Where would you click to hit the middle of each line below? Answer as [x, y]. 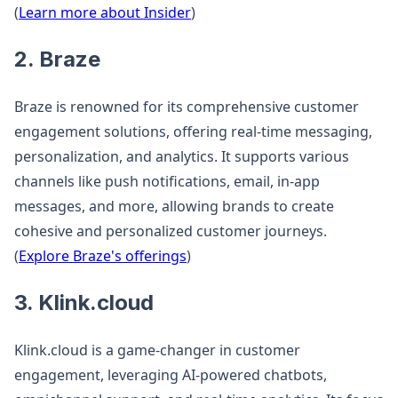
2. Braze [57, 59]
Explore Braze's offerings [103, 256]
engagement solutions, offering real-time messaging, [193, 131]
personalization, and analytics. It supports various [182, 156]
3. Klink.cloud [84, 302]
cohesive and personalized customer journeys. [171, 231]
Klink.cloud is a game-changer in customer [157, 350]
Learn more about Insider [105, 12]
